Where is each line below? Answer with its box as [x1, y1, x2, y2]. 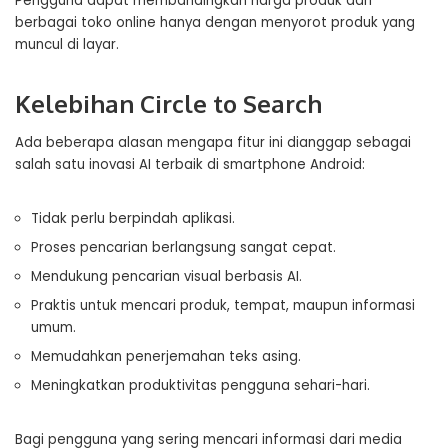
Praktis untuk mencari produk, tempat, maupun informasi [31, 296, 415, 315]
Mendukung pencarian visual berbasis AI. [31, 267, 302, 286]
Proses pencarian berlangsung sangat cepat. [31, 238, 336, 257]
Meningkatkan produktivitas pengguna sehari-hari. [31, 376, 370, 395]
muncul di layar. [15, 35, 119, 54]
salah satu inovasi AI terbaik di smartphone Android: [15, 155, 365, 174]
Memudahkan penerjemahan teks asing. [31, 347, 301, 366]
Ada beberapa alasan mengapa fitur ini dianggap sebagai [15, 133, 411, 152]
